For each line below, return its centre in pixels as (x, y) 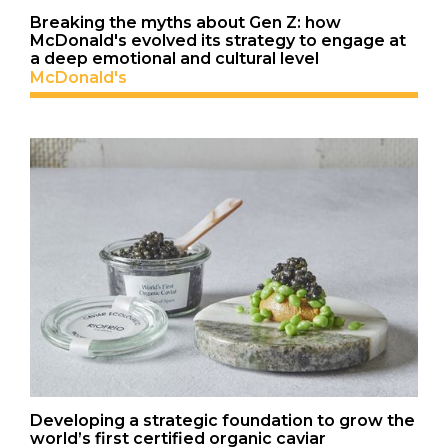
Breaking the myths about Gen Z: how (185, 23)
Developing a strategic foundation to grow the (222, 420)
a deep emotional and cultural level (174, 59)
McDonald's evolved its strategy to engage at (218, 41)
